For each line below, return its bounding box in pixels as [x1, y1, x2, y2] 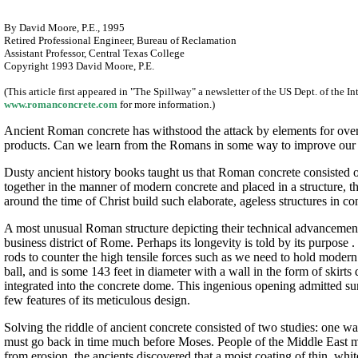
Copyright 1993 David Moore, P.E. [4, 60, 154, 72]
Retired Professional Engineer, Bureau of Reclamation [4, 34, 237, 46]
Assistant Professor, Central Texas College [4, 47, 185, 59]
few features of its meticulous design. [4, 293, 190, 307]
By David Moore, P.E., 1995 [4, 22, 125, 34]
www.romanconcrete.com [4, 98, 117, 110]
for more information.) [117, 98, 215, 110]
